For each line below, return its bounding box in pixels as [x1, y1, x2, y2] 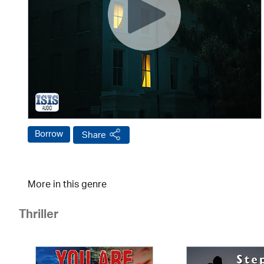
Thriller [19, 204, 58, 228]
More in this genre [28, 176, 107, 195]
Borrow [35, 125, 63, 144]
